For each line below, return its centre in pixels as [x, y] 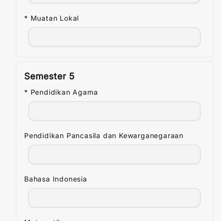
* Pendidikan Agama [61, 92]
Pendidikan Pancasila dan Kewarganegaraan [104, 135]
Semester [47, 76]
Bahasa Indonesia [56, 179]
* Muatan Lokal [52, 18]
